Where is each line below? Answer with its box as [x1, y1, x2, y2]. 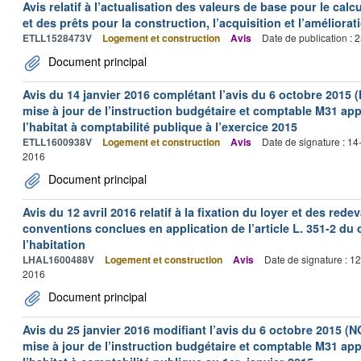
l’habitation [23, 236, 85, 252]
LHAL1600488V [23, 252, 94, 267]
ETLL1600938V [23, 135, 92, 149]
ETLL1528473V [23, 31, 92, 45]
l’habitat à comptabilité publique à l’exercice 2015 [23, 118, 297, 135]
